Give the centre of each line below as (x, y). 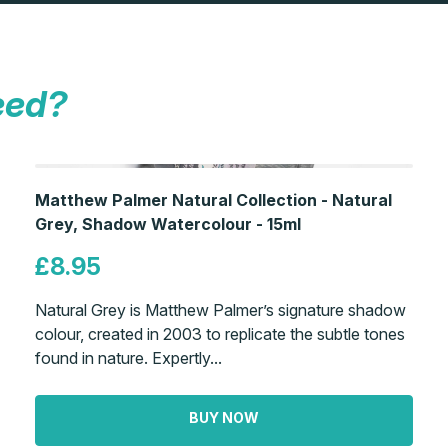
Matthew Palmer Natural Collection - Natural (213, 200)
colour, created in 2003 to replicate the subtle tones (219, 334)
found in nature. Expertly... (128, 358)
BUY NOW (223, 417)
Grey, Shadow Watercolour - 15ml (167, 224)
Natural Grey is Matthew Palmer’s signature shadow (220, 310)
